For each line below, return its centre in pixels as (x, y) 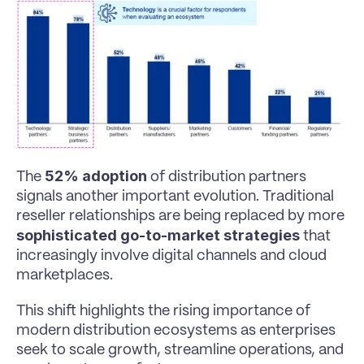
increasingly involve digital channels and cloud (171, 256)
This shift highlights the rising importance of (163, 312)
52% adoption (96, 176)
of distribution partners (227, 178)
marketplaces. (65, 276)
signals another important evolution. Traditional (175, 197)
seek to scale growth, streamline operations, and (180, 351)
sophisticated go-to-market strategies (158, 236)
